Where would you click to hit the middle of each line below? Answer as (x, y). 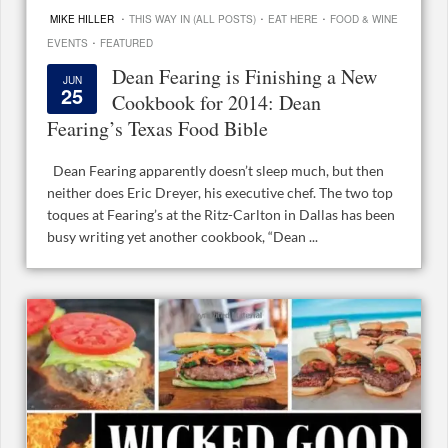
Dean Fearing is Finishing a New (244, 76)
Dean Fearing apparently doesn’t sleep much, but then (215, 170)
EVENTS (67, 42)
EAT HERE (293, 18)
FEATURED (126, 42)
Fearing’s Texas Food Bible (157, 128)
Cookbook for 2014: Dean (216, 102)
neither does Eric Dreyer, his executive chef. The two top (220, 192)
